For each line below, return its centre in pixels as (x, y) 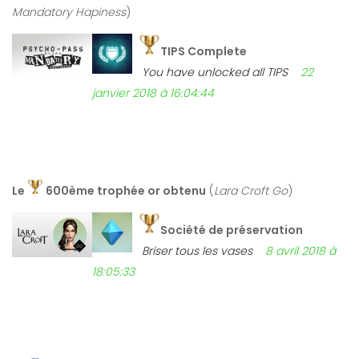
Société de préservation (232, 230)
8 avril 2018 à (301, 251)
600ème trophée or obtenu (125, 191)
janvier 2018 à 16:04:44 (153, 93)
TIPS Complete (204, 52)
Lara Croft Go (251, 191)
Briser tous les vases (197, 251)
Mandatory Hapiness (69, 12)
